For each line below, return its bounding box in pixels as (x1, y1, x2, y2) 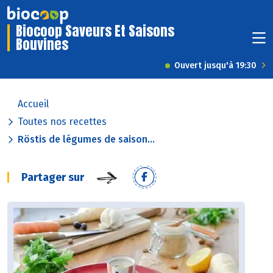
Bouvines (16, 34, 68, 55)
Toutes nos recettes (18, 116, 107, 128)
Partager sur (21, 171, 84, 185)
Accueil (18, 98, 49, 110)
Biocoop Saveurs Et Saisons (16, 21, 174, 41)
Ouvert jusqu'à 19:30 (174, 60, 257, 71)
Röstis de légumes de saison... (18, 133, 155, 146)
